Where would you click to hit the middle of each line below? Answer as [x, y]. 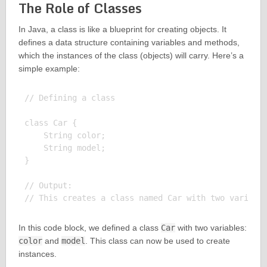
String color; [65, 136]
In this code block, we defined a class [89, 228]
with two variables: [211, 228]
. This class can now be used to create [157, 241]
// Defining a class [69, 98]
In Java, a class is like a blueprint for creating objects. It [122, 30]
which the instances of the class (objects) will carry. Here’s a [131, 56]
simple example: [49, 69]
